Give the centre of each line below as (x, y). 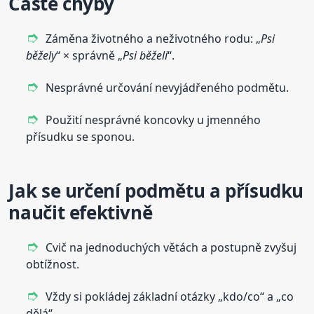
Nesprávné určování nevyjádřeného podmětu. (168, 88)
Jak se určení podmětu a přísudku (156, 191)
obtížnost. (53, 265)
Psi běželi (145, 56)
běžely (41, 56)
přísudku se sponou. (81, 137)
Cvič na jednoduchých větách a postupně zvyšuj (171, 248)
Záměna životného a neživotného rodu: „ (153, 39)
